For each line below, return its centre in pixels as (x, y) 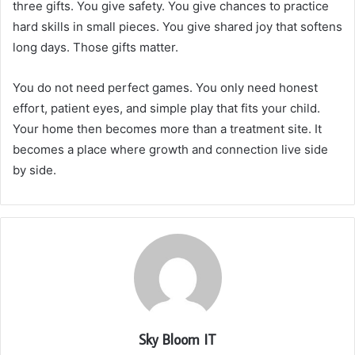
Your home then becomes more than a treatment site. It (167, 129)
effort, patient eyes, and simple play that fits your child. (166, 109)
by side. (34, 170)
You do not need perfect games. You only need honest (165, 88)
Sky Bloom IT (177, 340)
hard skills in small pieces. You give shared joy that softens (177, 27)
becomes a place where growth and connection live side (170, 150)
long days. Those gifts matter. (95, 48)
